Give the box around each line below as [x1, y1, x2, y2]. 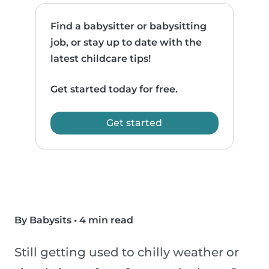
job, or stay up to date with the [50, 37, 202, 49]
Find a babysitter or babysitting [50, 20, 207, 32]
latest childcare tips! [50, 53, 151, 65]
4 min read [79, 214, 133, 226]
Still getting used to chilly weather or [14, 245, 239, 260]
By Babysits [14, 214, 71, 226]
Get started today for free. [50, 83, 178, 95]
